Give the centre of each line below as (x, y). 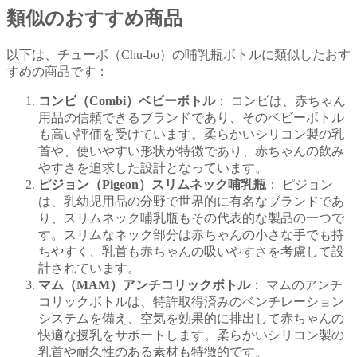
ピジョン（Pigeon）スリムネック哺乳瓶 (152, 184)
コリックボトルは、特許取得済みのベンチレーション (191, 301)
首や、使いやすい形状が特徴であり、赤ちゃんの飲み (191, 151)
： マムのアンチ (296, 284)
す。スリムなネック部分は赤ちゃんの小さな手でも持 (191, 234)
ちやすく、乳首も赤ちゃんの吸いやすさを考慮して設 (191, 251)
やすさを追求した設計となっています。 (153, 167)
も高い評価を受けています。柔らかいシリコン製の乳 (191, 134)
